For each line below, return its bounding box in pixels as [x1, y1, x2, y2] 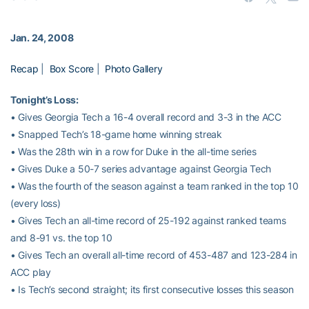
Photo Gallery [104, 63, 163, 75]
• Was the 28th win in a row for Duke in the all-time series [10, 146, 257, 158]
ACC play [10, 266, 51, 279]
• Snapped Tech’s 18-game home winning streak [10, 128, 222, 141]
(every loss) [10, 197, 61, 210]
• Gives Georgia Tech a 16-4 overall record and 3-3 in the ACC [10, 111, 281, 123]
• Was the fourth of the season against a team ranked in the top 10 [10, 180, 299, 192]
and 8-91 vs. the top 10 [10, 232, 112, 244]
